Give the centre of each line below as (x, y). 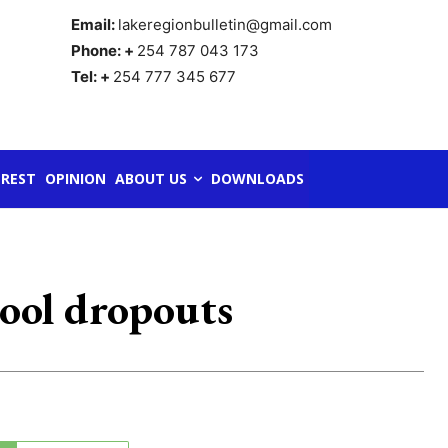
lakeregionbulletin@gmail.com (224, 25)
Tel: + (91, 77)
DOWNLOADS (257, 179)
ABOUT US (151, 179)
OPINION (75, 179)
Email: (94, 25)
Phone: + (103, 51)
